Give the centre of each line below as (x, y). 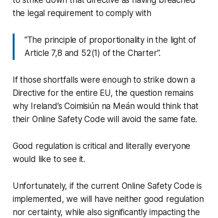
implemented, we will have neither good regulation (108, 199)
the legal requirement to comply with (82, 13)
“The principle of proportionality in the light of (110, 40)
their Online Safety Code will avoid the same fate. (105, 119)
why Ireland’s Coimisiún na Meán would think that (105, 106)
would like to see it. (49, 159)
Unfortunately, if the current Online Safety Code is (107, 186)
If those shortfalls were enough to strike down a (104, 80)
